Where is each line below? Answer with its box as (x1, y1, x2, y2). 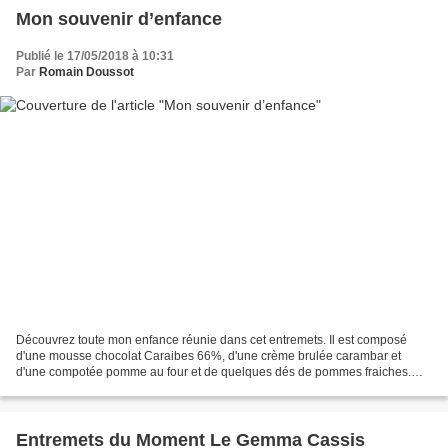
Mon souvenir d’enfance (16, 9, 222, 30)
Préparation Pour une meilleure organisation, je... (16, 380, 283, 395)
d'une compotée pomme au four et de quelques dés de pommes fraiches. (16, 364, 411, 379)
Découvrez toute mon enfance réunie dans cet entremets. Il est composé (16, 332, 407, 347)
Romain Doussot (39, 65, 134, 80)
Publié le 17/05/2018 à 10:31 (16, 49, 174, 64)
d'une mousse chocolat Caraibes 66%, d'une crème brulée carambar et (16, 348, 401, 363)
